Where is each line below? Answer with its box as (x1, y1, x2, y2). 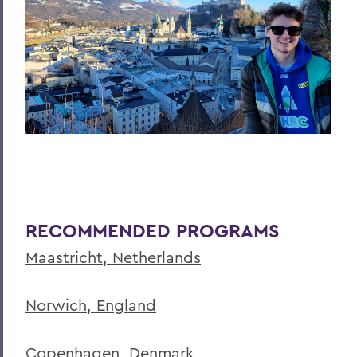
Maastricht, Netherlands (25, 247, 201, 268)
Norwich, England (25, 295, 156, 316)
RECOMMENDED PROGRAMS (25, 218, 279, 244)
